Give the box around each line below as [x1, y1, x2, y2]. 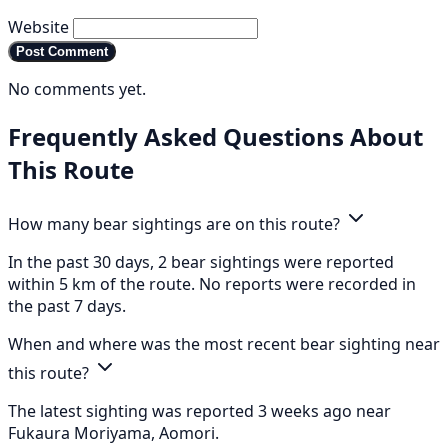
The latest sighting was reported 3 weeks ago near [8, 399, 391, 422]
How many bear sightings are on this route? [8, 212, 344, 235]
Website [8, 16, 69, 39]
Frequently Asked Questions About [8, 119, 423, 153]
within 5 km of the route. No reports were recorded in [8, 272, 416, 295]
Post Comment [16, 44, 108, 60]
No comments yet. [8, 78, 146, 101]
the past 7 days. [8, 294, 126, 317]
